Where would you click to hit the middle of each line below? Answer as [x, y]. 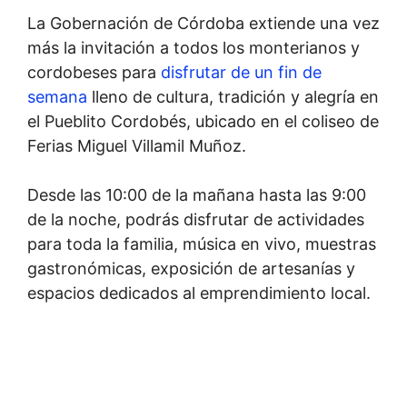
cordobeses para [94, 72]
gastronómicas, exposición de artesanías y [191, 268]
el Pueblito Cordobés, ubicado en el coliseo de [203, 121]
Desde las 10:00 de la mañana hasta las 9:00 [197, 195]
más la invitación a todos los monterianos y [194, 48]
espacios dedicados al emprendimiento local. [199, 293]
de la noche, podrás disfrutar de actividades [196, 219]
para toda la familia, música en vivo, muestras [202, 244]
